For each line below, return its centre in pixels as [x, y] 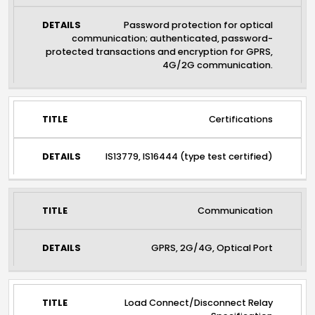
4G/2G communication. [218, 65]
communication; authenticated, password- [173, 38]
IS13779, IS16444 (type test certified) [189, 157]
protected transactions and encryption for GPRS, [160, 51]
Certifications [241, 120]
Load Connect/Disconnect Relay [199, 302]
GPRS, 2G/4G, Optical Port [212, 248]
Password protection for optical [199, 25]
